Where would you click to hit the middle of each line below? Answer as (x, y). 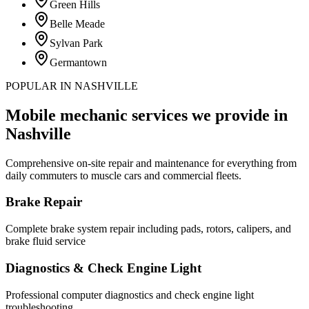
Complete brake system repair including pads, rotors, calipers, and (148, 229)
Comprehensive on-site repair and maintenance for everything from (151, 163)
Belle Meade (77, 23)
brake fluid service (46, 241)
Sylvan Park (76, 43)
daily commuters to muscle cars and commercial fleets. (123, 175)
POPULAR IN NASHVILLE (72, 86)
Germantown (78, 62)
